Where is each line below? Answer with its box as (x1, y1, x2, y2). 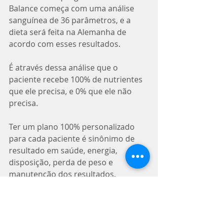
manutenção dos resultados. (9, 169, 116, 180)
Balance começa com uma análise (9, 3, 136, 14)
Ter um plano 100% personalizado (9, 121, 137, 132)
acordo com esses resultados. (9, 38, 120, 49)
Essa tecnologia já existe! (9, 192, 101, 203)
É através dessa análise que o (9, 62, 120, 73)
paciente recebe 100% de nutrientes (9, 74, 145, 85)
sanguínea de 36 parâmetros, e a (9, 15, 133, 26)
